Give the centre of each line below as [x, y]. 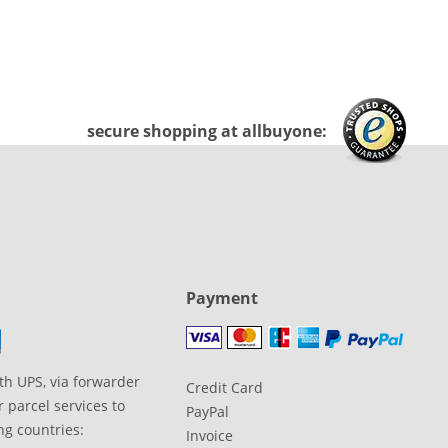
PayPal [207, 412]
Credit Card [224, 388]
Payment [222, 298]
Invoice [209, 436]
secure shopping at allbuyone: [207, 130]
